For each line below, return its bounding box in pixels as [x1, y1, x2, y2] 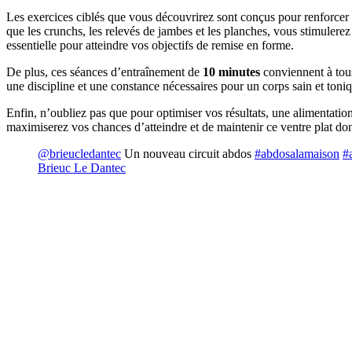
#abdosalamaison [255, 147, 339, 161]
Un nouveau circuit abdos [121, 147, 255, 161]
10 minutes [203, 65, 260, 79]
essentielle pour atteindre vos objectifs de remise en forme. [6, 38, 294, 53]
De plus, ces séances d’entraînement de [6, 65, 203, 79]
